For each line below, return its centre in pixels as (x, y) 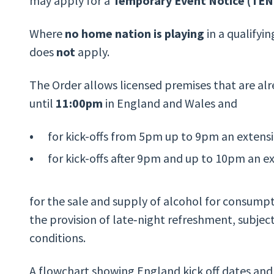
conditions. (57, 237)
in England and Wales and (172, 103)
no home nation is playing (135, 33)
